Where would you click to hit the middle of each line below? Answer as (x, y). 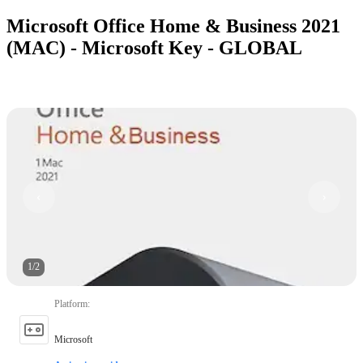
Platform (71, 303)
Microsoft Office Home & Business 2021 (173, 26)
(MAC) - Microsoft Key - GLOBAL (154, 47)
